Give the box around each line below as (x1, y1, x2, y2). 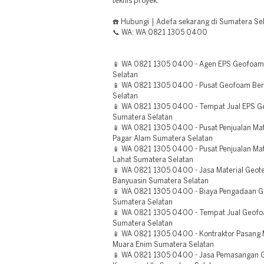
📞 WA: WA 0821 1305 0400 (113, 29, 207, 36)
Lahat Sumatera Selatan (113, 157, 193, 163)
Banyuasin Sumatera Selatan (113, 178, 209, 184)
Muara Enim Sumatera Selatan (113, 242, 214, 248)
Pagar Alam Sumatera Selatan (113, 136, 213, 142)
